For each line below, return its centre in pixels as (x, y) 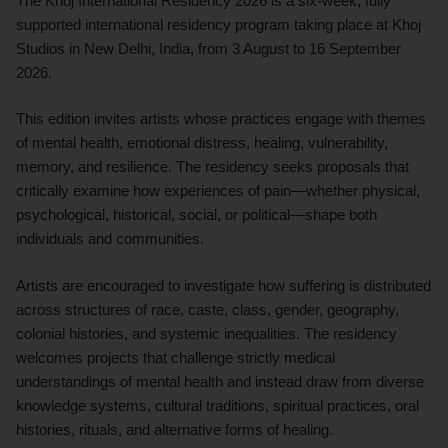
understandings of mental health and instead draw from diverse (220, 382)
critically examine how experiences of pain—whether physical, (218, 191)
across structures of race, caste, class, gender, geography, (207, 310)
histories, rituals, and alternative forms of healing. (174, 430)
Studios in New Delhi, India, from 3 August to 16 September (208, 48)
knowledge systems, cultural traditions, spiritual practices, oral (217, 406)
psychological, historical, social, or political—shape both (196, 215)
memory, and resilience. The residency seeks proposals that (212, 167)
